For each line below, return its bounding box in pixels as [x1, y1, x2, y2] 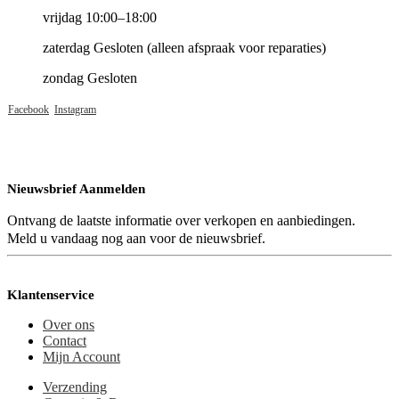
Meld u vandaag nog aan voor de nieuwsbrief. [7, 230, 265, 246]
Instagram [54, 102, 96, 116]
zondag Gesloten [43, 69, 137, 85]
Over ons [43, 316, 94, 332]
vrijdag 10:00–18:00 [43, 9, 157, 25]
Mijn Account [43, 348, 120, 364]
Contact [43, 332, 86, 348]
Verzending [43, 379, 107, 395]
